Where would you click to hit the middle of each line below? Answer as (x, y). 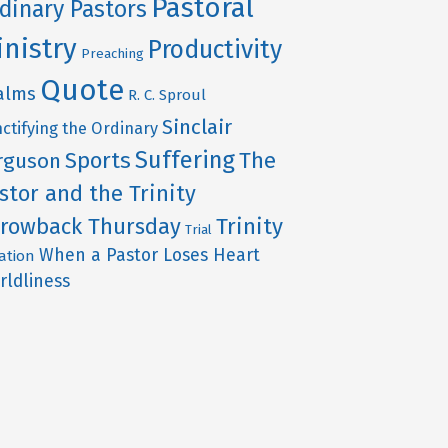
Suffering (185, 159)
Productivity (215, 49)
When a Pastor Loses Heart (150, 255)
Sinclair (197, 127)
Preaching (113, 53)
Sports (98, 160)
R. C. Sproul (167, 94)
